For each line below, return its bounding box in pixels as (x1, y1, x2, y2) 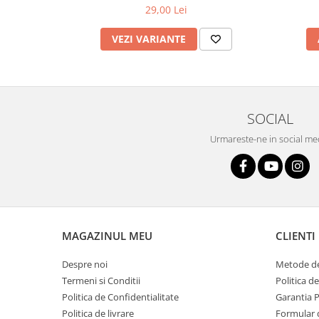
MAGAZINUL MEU (62, 229, 152, 243)
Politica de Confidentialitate (62, 291, 179, 303)
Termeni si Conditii (62, 274, 140, 287)
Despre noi (62, 258, 108, 271)
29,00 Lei (145, 3, 187, 16)
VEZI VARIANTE (112, 32, 186, 46)
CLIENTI (276, 229, 315, 243)
